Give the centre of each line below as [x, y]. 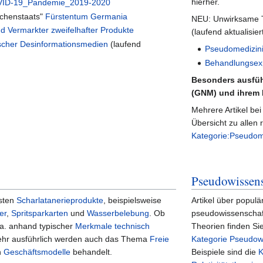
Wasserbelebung [118, 213]
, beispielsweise [133, 200]
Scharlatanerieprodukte [60, 200]
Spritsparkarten [40, 213]
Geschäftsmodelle [37, 252]
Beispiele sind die [225, 252]
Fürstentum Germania [86, 16]
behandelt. [92, 252]
